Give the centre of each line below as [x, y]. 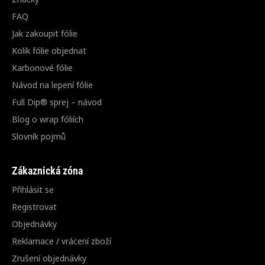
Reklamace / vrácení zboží [62, 241]
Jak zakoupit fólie [45, 33]
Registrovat [34, 207]
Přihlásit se [33, 190]
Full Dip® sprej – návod [57, 102]
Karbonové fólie [42, 68]
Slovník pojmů [39, 136]
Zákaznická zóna [47, 171]
